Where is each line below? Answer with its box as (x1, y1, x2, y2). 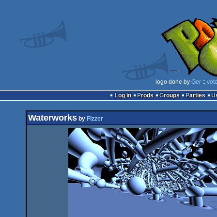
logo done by (155, 78, 191, 85)
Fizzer (87, 115, 103, 122)
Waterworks (28, 113, 77, 123)
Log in (118, 92, 131, 99)
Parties (189, 92, 205, 99)
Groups (163, 92, 180, 99)
